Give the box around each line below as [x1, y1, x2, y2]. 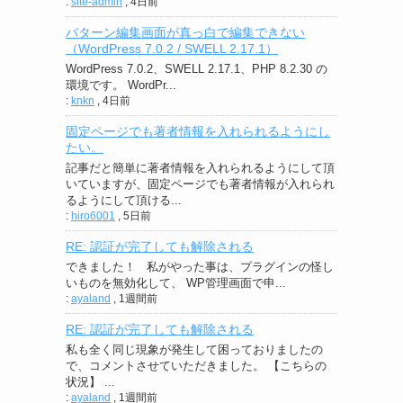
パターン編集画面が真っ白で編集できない [66, 24, 305, 40]
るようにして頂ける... [66, 193, 182, 207]
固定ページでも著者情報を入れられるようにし [66, 123, 330, 139]
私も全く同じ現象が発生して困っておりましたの [66, 342, 323, 356]
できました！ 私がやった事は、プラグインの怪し [66, 259, 334, 273]
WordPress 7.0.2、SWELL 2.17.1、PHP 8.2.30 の [66, 61, 327, 76]
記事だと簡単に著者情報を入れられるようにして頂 [66, 160, 335, 175]
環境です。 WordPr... [66, 77, 176, 92]
